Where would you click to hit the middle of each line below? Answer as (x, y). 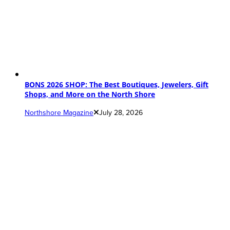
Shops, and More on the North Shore (90, 94)
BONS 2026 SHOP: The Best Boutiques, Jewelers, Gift (117, 84)
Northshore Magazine (59, 113)
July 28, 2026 (121, 113)
